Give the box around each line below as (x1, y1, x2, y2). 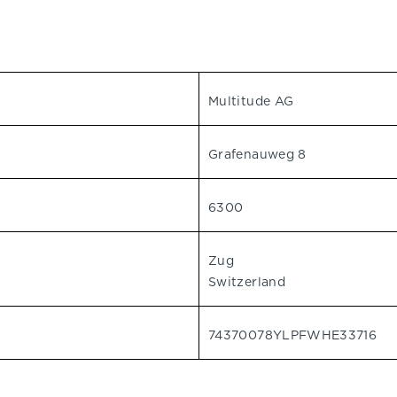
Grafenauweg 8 (208, 147, 307, 161)
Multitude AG (208, 94, 294, 108)
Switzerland (208, 275, 285, 289)
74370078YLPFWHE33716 (208, 328, 378, 342)
